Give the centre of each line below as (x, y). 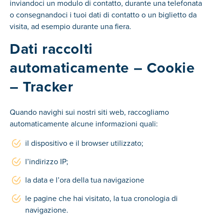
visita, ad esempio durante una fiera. (70, 26)
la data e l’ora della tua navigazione (85, 180)
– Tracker (42, 87)
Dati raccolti (51, 49)
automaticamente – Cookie (102, 68)
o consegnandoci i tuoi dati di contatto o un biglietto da (103, 15)
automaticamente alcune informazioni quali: (84, 124)
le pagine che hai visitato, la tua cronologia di (101, 198)
